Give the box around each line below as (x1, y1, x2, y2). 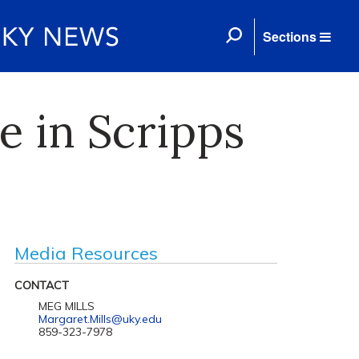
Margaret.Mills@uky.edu (38, 312, 162, 326)
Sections (263, 27, 317, 46)
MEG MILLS (38, 299, 95, 313)
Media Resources (14, 242, 158, 264)
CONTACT (14, 278, 69, 292)
